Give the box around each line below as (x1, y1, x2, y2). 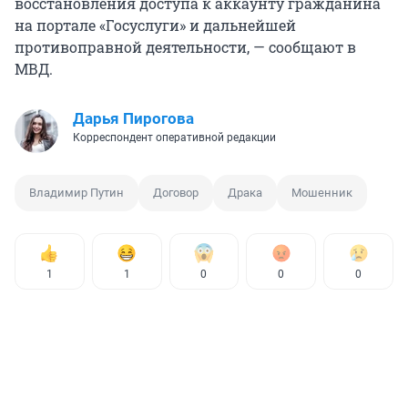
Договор (153, 185, 199, 199)
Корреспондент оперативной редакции (73, 130, 276, 144)
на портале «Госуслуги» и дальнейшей (15, 15, 296, 35)
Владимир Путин (29, 185, 124, 199)
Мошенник (291, 185, 352, 199)
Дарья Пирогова (73, 108, 194, 127)
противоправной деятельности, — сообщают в (15, 36, 356, 56)
